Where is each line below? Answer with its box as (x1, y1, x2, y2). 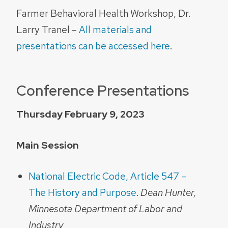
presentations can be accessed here (16, 39, 170, 52)
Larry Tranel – (16, 22, 79, 36)
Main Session (16, 138, 79, 152)
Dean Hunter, (140, 185, 196, 199)
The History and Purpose (28, 185, 136, 199)
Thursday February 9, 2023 (16, 107, 145, 121)
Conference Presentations (16, 80, 189, 100)
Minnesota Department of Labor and (28, 202, 182, 215)
